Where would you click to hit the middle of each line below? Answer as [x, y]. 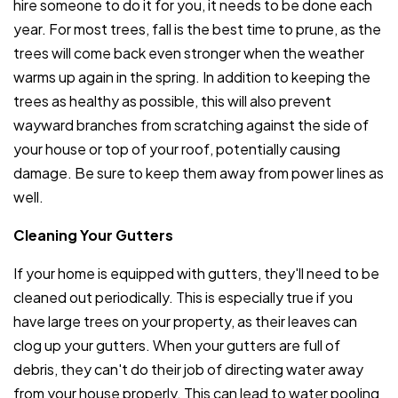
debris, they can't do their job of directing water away [188, 369]
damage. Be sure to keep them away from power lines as [199, 172]
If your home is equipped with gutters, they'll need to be [196, 273]
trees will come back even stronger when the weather [189, 52]
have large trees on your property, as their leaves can [185, 321]
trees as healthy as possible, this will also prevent [172, 100]
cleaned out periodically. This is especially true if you [183, 297]
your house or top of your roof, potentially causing [177, 148]
